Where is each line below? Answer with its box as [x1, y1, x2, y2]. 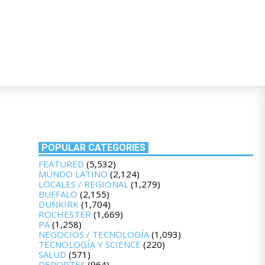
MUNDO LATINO [38, 167, 108, 180]
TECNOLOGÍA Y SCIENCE [38, 238, 141, 250]
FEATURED [38, 157, 84, 170]
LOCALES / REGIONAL [38, 177, 128, 190]
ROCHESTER [38, 208, 91, 220]
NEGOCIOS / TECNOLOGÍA [38, 228, 149, 240]
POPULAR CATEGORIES [41, 141, 146, 153]
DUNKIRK [38, 198, 79, 210]
